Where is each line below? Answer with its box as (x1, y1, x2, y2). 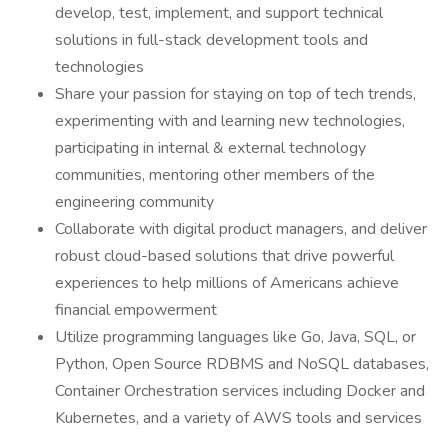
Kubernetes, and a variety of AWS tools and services (55, 407, 426, 429)
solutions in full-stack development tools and (55, 29, 368, 51)
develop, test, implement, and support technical (55, 2, 383, 24)
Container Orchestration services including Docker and (55, 380, 425, 402)
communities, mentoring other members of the (55, 164, 375, 186)
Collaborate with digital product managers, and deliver (55, 218, 427, 240)
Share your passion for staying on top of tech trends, (55, 83, 416, 105)
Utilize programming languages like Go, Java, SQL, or (55, 326, 416, 348)
